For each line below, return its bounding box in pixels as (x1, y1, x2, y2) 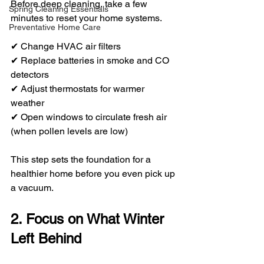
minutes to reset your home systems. (11, 12, 162, 24)
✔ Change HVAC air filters (11, 40, 121, 52)
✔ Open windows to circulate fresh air (11, 111, 169, 123)
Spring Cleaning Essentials (9, 4, 108, 14)
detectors (11, 68, 49, 80)
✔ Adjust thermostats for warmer (11, 82, 147, 94)
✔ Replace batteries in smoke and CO (11, 54, 171, 66)
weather (11, 97, 44, 108)
